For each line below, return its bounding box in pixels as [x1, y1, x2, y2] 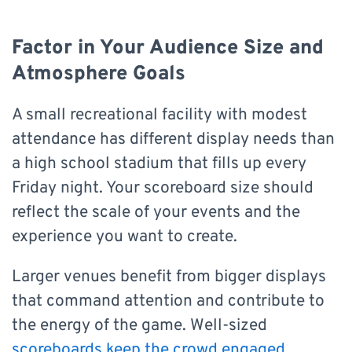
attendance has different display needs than [12, 129, 335, 151]
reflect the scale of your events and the [12, 202, 300, 224]
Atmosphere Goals [12, 61, 185, 88]
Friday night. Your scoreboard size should [12, 178, 313, 200]
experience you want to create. [12, 226, 237, 248]
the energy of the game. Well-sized [12, 315, 267, 337]
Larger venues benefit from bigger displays [12, 266, 326, 288]
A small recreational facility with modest [12, 104, 307, 126]
